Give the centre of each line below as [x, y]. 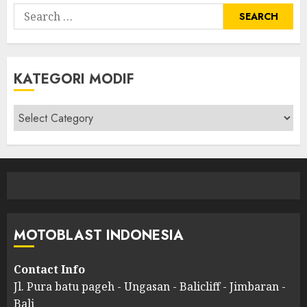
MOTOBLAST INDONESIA [99, 236]
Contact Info [49, 270]
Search [31, 12]
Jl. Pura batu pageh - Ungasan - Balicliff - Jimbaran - [150, 287]
